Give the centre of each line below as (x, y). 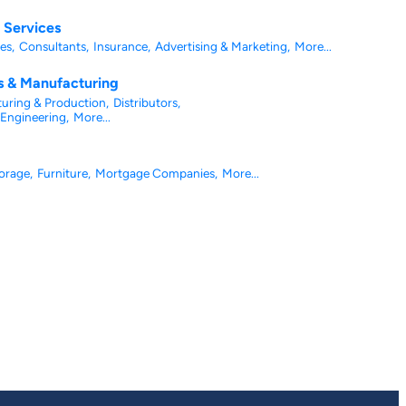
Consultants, (54, 46)
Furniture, (64, 173)
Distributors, (147, 102)
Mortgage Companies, (156, 173)
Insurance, (122, 46)
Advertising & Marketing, (222, 46)
